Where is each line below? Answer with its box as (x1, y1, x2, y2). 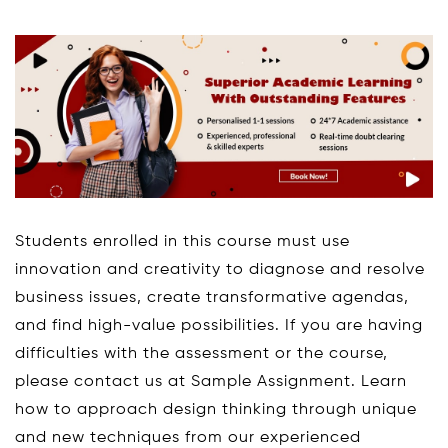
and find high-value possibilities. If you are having (15, 317, 423, 334)
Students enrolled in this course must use (15, 233, 350, 250)
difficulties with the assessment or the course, (15, 345, 388, 362)
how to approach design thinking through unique (15, 401, 417, 418)
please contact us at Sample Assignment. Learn (15, 373, 407, 390)
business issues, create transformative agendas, (15, 289, 409, 306)
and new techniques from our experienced (15, 429, 361, 446)
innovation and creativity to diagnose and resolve (15, 261, 425, 278)
